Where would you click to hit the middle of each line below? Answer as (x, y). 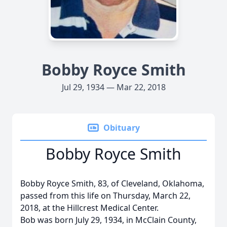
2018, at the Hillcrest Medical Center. (89, 208)
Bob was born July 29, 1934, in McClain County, (108, 220)
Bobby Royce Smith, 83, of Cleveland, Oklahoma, (112, 183)
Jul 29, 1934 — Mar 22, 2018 (113, 87)
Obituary (122, 128)
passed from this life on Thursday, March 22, (105, 196)
